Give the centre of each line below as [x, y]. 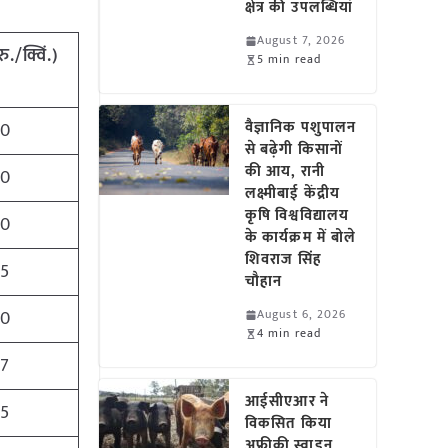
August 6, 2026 [302, 314]
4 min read [289, 333]
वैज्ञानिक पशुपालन [301, 127]
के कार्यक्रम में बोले [301, 237]
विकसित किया [288, 423]
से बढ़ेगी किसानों [294, 149]
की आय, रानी [285, 171]
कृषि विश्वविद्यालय [297, 215]
